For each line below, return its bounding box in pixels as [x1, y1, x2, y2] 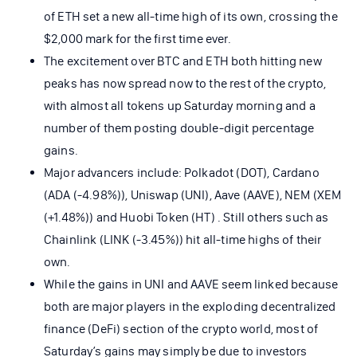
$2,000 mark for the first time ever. [44, 30, 231, 46]
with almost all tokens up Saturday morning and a [44, 97, 316, 113]
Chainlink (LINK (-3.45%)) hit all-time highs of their [44, 231, 322, 247]
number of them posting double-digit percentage [44, 120, 315, 135]
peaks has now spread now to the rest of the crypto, [44, 75, 327, 91]
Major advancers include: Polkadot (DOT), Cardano [44, 164, 320, 180]
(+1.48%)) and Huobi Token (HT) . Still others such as [44, 209, 329, 225]
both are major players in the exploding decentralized [44, 298, 336, 314]
